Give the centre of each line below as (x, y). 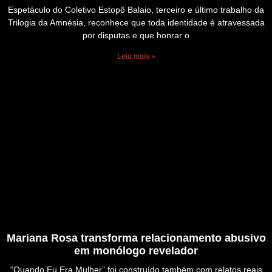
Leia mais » (136, 57)
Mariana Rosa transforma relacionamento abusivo (136, 238)
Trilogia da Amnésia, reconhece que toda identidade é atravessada (136, 23)
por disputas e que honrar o (136, 36)
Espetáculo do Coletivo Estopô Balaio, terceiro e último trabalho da (136, 10)
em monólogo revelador (136, 251)
